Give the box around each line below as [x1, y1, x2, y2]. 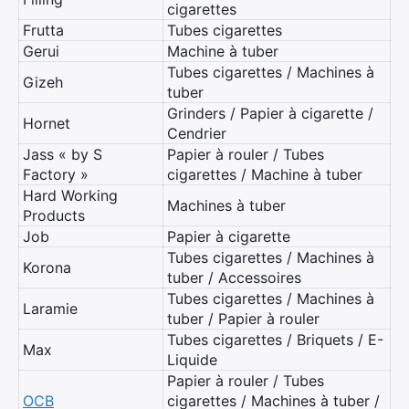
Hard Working [23, 186, 118, 204]
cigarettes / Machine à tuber [167, 165, 362, 184]
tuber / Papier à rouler [167, 309, 320, 328]
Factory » [23, 165, 89, 184]
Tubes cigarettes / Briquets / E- [167, 330, 383, 349]
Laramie [23, 299, 78, 318]
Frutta [23, 21, 64, 39]
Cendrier [167, 124, 226, 142]
